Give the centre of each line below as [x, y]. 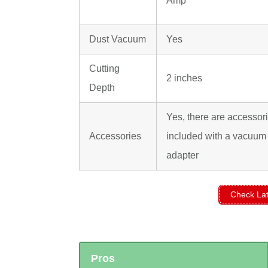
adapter [182, 156]
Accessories [115, 136]
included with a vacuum [216, 136]
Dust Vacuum [118, 39]
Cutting [104, 69]
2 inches [184, 78]
